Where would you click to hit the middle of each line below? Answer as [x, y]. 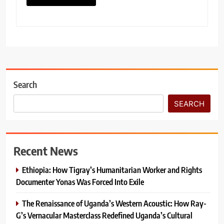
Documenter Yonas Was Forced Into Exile [80, 181]
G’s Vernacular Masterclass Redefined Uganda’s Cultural [104, 215]
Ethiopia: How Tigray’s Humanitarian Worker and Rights [112, 169]
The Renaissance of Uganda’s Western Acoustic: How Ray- [114, 203]
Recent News [46, 150]
